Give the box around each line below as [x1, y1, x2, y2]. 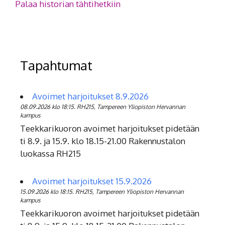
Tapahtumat [20, 57, 92, 73]
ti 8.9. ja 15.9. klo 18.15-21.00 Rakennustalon [20, 136, 185, 146]
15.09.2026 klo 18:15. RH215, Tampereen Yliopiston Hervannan [20, 188, 184, 195]
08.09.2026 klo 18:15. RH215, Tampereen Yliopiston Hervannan [20, 103, 185, 110]
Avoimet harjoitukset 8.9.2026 [32, 91, 149, 101]
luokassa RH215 [20, 148, 81, 159]
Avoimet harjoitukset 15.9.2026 [32, 176, 152, 186]
